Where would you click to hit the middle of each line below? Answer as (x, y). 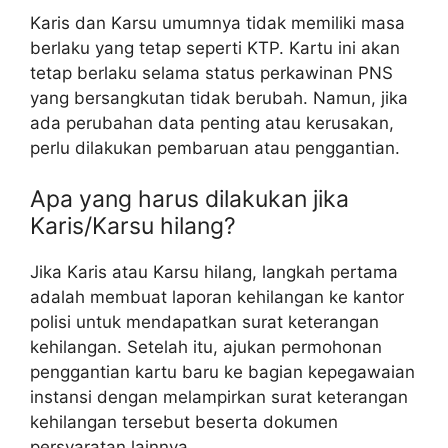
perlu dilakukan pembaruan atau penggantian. (215, 147)
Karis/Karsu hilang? (133, 226)
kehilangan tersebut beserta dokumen (184, 422)
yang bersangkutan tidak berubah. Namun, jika (219, 97)
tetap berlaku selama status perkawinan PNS (211, 72)
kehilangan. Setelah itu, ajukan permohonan (206, 347)
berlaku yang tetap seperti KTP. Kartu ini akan (215, 47)
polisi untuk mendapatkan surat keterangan (204, 322)
